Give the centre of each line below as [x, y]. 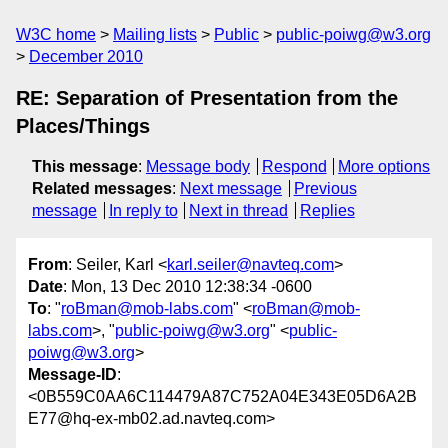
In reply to [143, 210]
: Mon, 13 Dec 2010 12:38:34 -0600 [187, 287]
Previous [325, 188]
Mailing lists [155, 34]
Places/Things [83, 126]
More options [384, 166]
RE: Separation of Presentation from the [207, 98]
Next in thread [239, 210]
